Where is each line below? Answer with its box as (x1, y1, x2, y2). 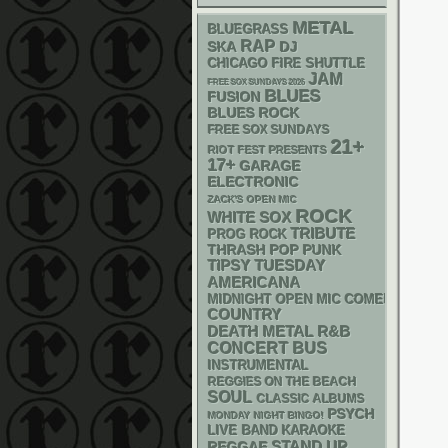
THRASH (208, 242, 266, 258)
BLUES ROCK (208, 106, 300, 121)
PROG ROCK (208, 228, 287, 242)
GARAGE (240, 158, 301, 174)
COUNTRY (208, 307, 282, 323)
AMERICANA (208, 274, 301, 291)
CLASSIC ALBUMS (257, 392, 365, 406)
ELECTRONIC (208, 174, 299, 190)
